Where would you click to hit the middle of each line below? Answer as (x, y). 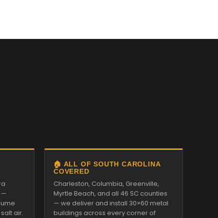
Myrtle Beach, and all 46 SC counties (110, 193)
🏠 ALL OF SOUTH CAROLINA (107, 164)
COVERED (72, 171)
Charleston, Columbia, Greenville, (106, 184)
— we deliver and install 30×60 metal (111, 203)
